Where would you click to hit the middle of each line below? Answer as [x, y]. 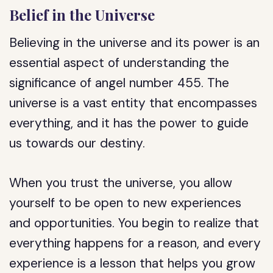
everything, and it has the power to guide [129, 123]
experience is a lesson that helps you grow [133, 263]
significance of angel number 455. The [119, 83]
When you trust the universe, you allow [121, 183]
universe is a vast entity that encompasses [133, 103]
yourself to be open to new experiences [126, 203]
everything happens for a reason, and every [135, 243]
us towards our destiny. [77, 143]
